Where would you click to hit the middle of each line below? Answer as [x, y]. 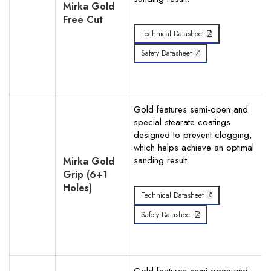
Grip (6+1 [85, 175]
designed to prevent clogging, [193, 135]
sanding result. [162, 160]
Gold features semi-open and [191, 109]
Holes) [77, 188]
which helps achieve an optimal [194, 148]
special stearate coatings [182, 122]
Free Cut [83, 20]
